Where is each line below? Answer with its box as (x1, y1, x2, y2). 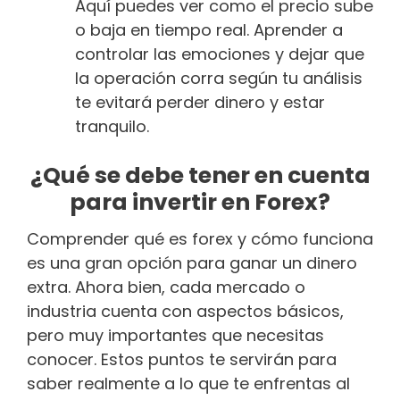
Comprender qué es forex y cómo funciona (27, 227, 373, 250)
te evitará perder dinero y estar (75, 91, 325, 114)
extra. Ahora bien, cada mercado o (27, 275, 305, 298)
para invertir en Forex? (70, 187, 330, 219)
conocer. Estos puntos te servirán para (27, 347, 337, 371)
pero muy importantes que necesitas (27, 323, 324, 346)
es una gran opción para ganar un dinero (27, 251, 357, 274)
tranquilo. (75, 115, 149, 138)
